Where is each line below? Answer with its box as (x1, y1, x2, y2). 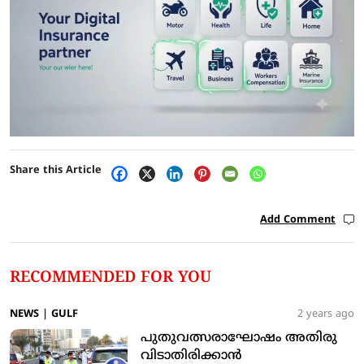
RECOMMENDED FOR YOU (10, 268, 211, 288)
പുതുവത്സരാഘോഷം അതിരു (141, 330, 337, 347)
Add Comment (260, 214, 336, 227)
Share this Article (10, 164, 102, 178)
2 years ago (297, 308, 354, 322)
